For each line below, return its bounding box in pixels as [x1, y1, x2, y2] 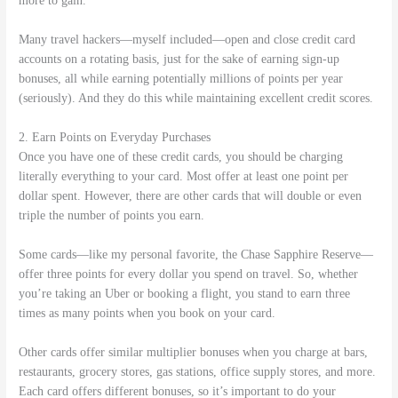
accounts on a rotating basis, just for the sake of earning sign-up [19, 52, 340, 67]
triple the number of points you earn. [19, 209, 205, 223]
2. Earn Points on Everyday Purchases [19, 131, 211, 145]
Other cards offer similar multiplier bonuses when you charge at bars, [19, 345, 369, 359]
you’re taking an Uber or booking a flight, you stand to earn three [19, 287, 351, 301]
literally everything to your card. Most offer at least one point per [19, 170, 349, 184]
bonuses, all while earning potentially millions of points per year [19, 72, 344, 86]
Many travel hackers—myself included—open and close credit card [19, 33, 356, 47]
